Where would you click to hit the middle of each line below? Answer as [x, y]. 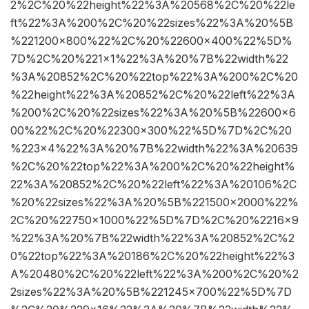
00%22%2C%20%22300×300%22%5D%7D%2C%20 [151, 131]
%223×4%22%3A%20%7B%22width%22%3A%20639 [154, 149]
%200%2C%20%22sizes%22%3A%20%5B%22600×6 [153, 113]
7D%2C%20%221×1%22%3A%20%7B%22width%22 [149, 59]
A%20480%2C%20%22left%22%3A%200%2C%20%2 [154, 274]
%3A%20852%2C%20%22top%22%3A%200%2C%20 [154, 77]
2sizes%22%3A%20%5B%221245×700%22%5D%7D [151, 292]
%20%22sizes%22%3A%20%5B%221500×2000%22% [154, 202]
